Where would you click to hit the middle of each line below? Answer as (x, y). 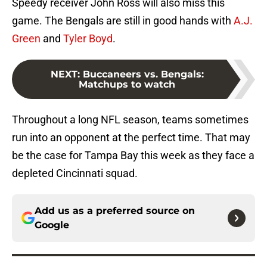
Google (52, 225)
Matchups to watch (127, 85)
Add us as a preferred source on (115, 211)
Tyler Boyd (88, 39)
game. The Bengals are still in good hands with (123, 21)
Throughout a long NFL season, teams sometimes (130, 120)
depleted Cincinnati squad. (75, 173)
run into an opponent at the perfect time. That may (131, 138)
